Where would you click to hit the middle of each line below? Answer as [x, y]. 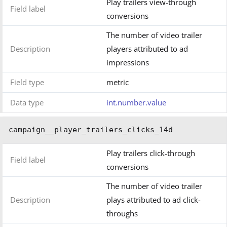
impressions [128, 63]
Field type [27, 82]
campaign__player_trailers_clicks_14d [91, 130]
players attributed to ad [147, 49]
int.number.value [136, 103]
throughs [122, 214]
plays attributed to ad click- [154, 200]
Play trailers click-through [151, 153]
